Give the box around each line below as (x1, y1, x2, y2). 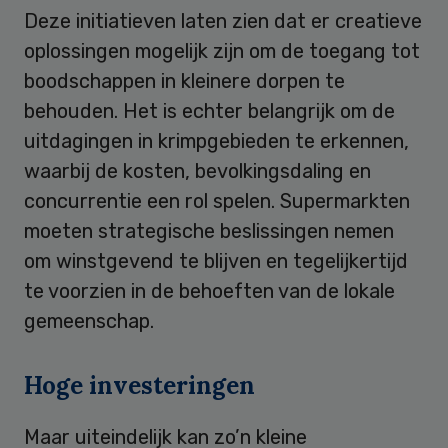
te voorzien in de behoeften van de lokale (24, 278, 395, 303)
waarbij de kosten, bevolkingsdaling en (24, 158, 371, 183)
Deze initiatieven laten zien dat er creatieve (24, 8, 422, 33)
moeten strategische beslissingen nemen (24, 218, 394, 243)
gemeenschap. (24, 308, 154, 333)
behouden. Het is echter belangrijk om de (24, 98, 395, 123)
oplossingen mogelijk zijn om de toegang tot (24, 38, 420, 63)
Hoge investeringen (24, 369, 255, 401)
